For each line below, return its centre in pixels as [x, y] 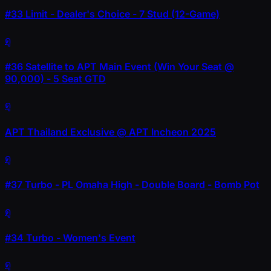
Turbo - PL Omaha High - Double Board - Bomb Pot [141, 185]
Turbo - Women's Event [80, 237]
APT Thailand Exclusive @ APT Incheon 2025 [110, 132]
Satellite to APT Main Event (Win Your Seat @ [129, 67]
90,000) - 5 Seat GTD [55, 79]
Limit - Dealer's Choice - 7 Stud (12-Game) [121, 14]
